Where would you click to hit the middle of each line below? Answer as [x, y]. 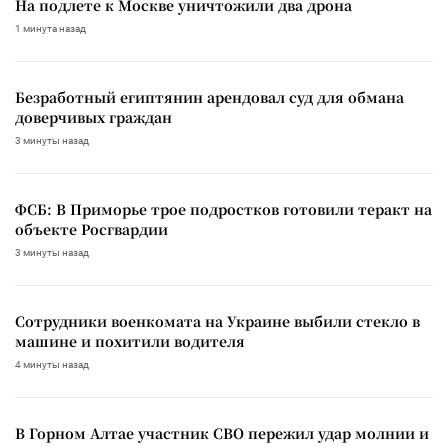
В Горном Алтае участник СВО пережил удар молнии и [222, 432]
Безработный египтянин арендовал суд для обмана [209, 96]
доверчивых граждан [93, 116]
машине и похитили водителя [130, 340]
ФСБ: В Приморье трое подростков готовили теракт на [223, 208]
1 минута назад [50, 28]
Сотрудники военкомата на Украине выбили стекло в [217, 320]
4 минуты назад [52, 364]
